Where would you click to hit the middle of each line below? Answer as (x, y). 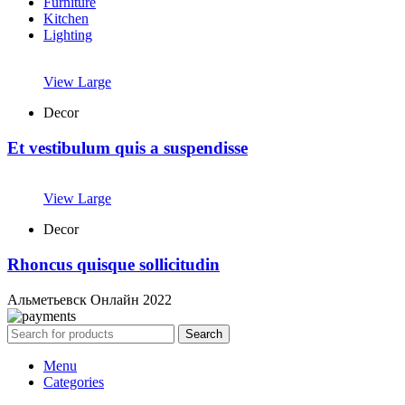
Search (204, 334)
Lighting (68, 34)
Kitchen (66, 18)
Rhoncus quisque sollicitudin (113, 265)
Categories (74, 381)
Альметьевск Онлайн (73, 299)
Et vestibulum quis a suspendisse (127, 147)
